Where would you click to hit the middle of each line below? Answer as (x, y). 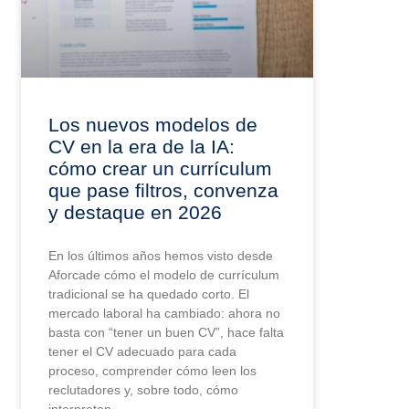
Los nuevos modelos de (153, 125)
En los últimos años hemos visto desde (161, 256)
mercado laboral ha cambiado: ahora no (165, 314)
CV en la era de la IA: (142, 147)
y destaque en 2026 (136, 213)
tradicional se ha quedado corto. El (149, 294)
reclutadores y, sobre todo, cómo (144, 390)
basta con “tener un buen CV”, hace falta (167, 333)
